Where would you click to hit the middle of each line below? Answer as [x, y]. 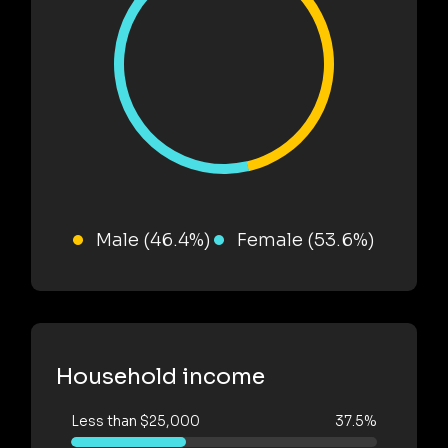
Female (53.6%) [306, 239]
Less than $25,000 [135, 420]
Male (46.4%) [153, 239]
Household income [160, 376]
